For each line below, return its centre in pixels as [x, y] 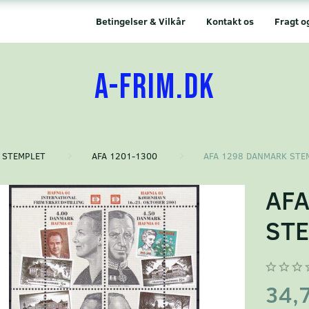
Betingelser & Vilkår [141, 21]
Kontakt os [230, 21]
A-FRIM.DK [154, 88]
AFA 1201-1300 [124, 156]
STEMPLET [24, 156]
